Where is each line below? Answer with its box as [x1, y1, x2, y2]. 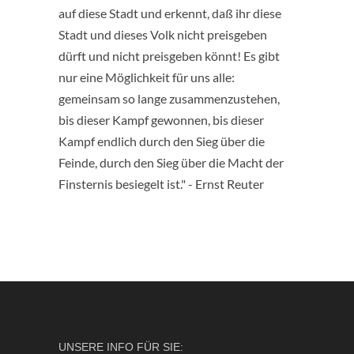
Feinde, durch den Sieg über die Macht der [58, 154, 284, 170]
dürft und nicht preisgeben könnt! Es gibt [58, 47, 280, 63]
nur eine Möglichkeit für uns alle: [58, 69, 235, 85]
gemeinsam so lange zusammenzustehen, [58, 90, 280, 106]
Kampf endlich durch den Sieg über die [58, 133, 265, 149]
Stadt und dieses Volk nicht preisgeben [58, 26, 267, 42]
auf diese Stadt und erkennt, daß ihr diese [58, 5, 281, 21]
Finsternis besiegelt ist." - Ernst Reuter [58, 175, 264, 191]
